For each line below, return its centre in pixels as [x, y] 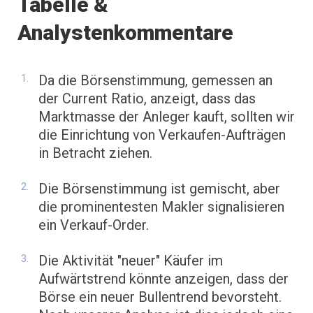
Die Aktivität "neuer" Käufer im [131, 261]
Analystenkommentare [125, 33]
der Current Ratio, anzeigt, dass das [147, 99]
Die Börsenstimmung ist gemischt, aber [159, 189]
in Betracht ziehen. [95, 153]
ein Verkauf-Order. [94, 225]
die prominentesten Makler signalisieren [161, 207]
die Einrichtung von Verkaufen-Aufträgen [162, 135]
